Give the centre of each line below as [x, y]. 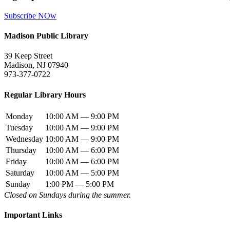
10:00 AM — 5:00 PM [82, 172]
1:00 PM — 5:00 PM [80, 184]
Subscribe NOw [30, 15]
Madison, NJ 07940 [36, 65]
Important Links [33, 215]
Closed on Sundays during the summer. [68, 195]
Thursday [21, 150]
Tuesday [19, 127]
